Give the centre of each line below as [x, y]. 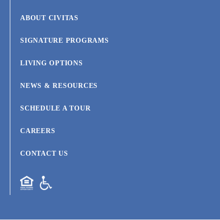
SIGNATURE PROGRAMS [65, 40]
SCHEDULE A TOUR [55, 108]
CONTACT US [44, 153]
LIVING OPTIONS [52, 63]
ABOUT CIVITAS [49, 18]
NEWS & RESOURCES [59, 85]
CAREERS [38, 131]
